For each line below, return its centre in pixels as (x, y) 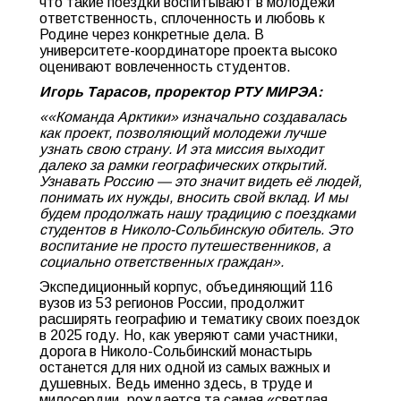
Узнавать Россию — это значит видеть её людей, (200, 181)
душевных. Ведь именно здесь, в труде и (176, 384)
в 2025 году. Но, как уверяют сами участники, (189, 335)
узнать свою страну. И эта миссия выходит (181, 149)
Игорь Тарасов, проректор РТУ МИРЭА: (181, 92)
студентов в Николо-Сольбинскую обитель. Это (196, 230)
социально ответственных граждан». (162, 262)
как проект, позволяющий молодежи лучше (183, 133)
